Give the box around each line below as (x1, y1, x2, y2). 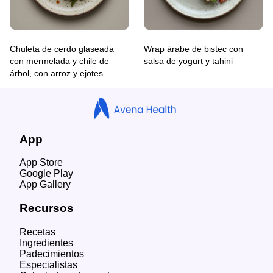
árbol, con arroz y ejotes (10, 68, 103, 78)
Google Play (19, 168, 73, 179)
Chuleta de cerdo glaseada (10, 43, 114, 54)
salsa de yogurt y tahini (144, 55, 233, 66)
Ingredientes (19, 237, 73, 248)
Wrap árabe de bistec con (144, 43, 243, 54)
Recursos (19, 202, 74, 215)
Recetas (19, 226, 55, 237)
